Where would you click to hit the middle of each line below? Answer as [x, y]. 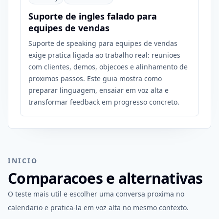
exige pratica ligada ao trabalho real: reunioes [104, 55]
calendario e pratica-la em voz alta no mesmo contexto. [98, 208]
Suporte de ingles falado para [93, 16]
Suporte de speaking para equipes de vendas [103, 43]
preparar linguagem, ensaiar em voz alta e [99, 90]
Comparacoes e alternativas [105, 178]
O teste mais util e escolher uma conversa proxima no [96, 194]
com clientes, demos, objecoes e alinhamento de [108, 67]
